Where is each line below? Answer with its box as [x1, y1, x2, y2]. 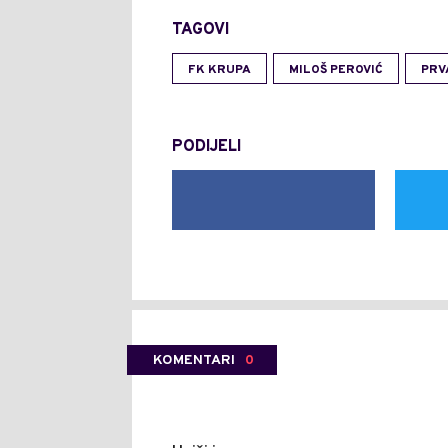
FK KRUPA [188, 62, 251, 78]
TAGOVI [172, 20, 229, 40]
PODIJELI [172, 137, 241, 157]
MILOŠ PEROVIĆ [289, 62, 383, 78]
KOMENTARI [153, 352, 235, 369]
